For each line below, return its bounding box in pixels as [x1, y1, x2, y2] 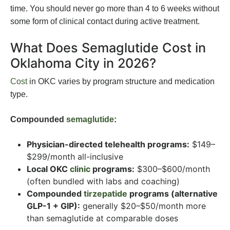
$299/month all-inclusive [27, 151, 123, 162]
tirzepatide [84, 188, 127, 199]
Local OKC [27, 164, 70, 175]
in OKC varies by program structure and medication [27, 77, 215, 86]
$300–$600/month [135, 164, 210, 175]
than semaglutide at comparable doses [27, 213, 178, 224]
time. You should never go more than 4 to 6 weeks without [10, 4, 219, 13]
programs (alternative [127, 188, 218, 199]
